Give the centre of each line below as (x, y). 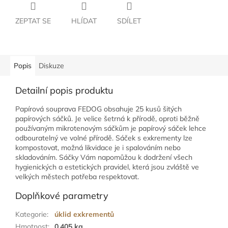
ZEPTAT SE (33, 21)
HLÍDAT (84, 21)
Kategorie (31, 215)
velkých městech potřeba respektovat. (77, 177)
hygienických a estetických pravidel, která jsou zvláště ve (107, 167)
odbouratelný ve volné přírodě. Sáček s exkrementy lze (104, 138)
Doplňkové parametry (62, 196)
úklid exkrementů (84, 215)
